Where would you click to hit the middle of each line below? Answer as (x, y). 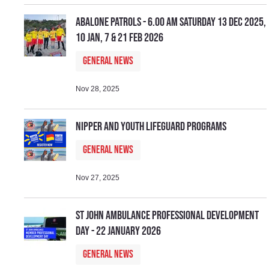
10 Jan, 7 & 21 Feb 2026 (120, 38)
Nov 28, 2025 (98, 89)
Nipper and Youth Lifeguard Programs (151, 126)
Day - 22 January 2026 (119, 231)
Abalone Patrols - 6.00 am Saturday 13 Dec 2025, (171, 22)
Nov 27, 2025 (98, 177)
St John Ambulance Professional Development (168, 215)
